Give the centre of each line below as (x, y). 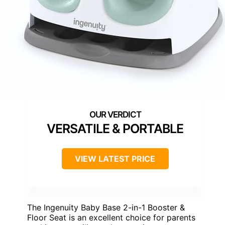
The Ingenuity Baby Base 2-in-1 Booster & (106, 208)
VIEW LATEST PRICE (115, 159)
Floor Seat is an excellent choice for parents (111, 218)
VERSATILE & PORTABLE (115, 129)
